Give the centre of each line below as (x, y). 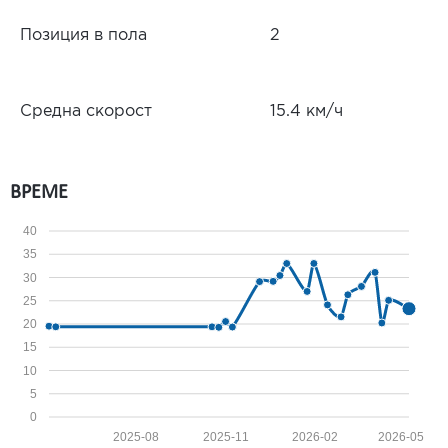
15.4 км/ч (306, 112)
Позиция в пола (83, 36)
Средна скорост (86, 112)
